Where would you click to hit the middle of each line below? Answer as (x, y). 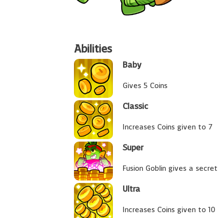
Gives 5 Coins (145, 86)
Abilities (93, 50)
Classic (135, 107)
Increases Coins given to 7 (168, 127)
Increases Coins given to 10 (169, 210)
